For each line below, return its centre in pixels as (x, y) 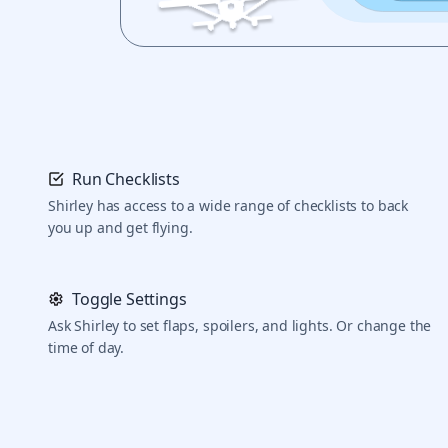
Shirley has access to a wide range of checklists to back (228, 206)
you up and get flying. (120, 228)
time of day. (86, 348)
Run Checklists (126, 179)
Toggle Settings (129, 299)
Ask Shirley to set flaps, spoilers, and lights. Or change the (240, 326)
